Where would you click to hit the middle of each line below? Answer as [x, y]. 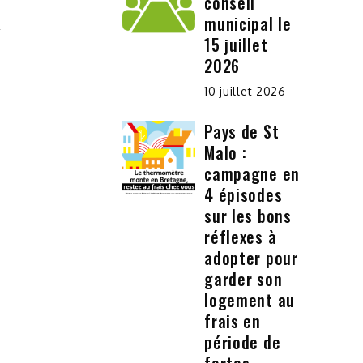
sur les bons [248, 216]
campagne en [252, 174]
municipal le [248, 24]
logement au [250, 300]
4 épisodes [243, 195]
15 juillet [236, 45]
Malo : [226, 153]
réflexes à [241, 237]
